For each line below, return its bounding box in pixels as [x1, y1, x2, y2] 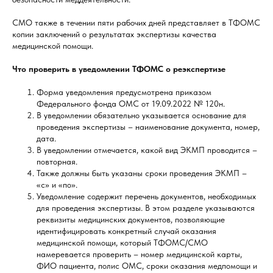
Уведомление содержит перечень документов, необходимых [37, 191, 256, 202]
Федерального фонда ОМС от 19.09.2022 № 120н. [37, 99, 225, 109]
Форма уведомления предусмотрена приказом [37, 87, 211, 97]
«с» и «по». [37, 180, 77, 190]
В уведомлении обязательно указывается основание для [37, 110, 246, 121]
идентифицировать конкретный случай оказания [37, 226, 216, 236]
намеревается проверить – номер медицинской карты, [37, 249, 242, 260]
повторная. [37, 157, 77, 167]
